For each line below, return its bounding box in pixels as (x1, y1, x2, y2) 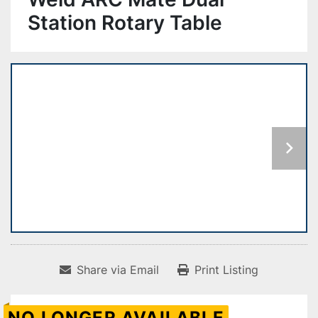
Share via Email (77, 263, 159, 278)
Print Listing (194, 263, 258, 278)
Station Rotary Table (28, 11, 222, 35)
